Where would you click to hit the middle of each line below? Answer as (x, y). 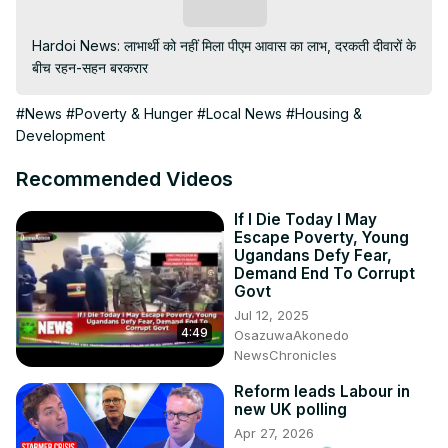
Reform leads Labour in (322, 392)
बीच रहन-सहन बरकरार (90, 68)
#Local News (239, 114)
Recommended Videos (124, 179)
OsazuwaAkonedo (291, 335)
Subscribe (224, 11)
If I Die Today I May (305, 220)
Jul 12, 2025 (271, 315)
